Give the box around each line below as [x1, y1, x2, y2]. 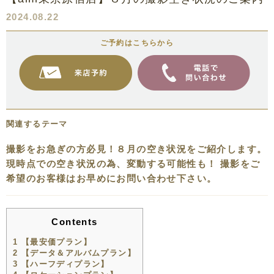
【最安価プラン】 [18, 237, 92, 247]
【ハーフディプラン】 [18, 259, 109, 269]
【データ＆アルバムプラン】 [18, 248, 136, 258]
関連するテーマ [6, 119, 68, 128]
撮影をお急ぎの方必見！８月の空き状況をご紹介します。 [6, 143, 267, 154]
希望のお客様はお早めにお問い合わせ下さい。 [6, 172, 217, 183]
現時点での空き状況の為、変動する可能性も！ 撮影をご [6, 158, 261, 169]
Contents [51, 216, 98, 227]
